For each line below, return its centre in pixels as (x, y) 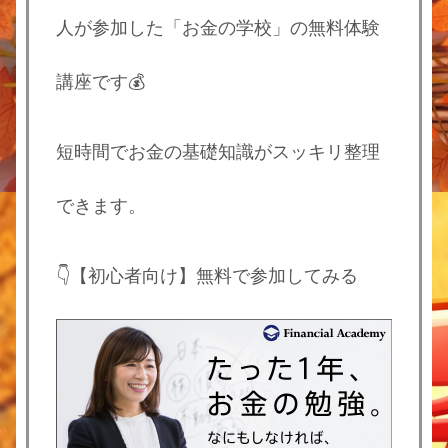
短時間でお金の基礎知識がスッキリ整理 (218, 151)
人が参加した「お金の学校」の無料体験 (218, 27)
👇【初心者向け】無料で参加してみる (207, 276)
